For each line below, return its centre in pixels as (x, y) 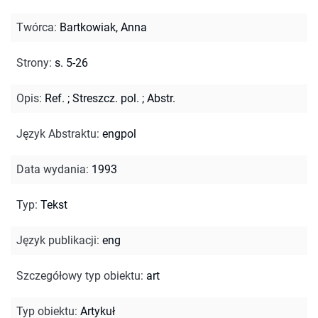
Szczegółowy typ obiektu (78, 275)
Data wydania (51, 169)
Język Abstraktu (56, 133)
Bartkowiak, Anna (103, 27)
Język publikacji (56, 240)
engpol (119, 133)
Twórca (35, 27)
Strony (33, 62)
